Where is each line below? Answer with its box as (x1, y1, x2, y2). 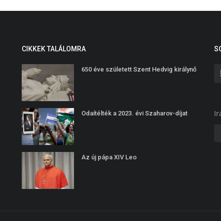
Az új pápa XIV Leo (81, 153, 137, 161)
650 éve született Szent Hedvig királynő (81, 66, 196, 74)
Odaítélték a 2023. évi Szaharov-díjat (81, 110, 187, 117)
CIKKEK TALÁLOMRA (22, 45, 86, 53)
